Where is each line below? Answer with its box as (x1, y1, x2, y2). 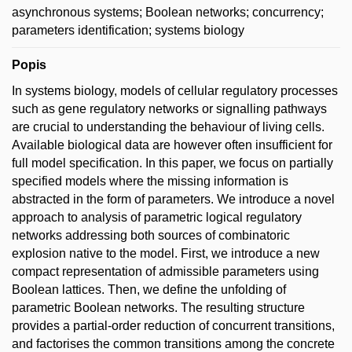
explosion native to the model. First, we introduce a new (12, 246, 320, 260)
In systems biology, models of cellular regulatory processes (12, 83, 338, 97)
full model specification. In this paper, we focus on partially (12, 156, 333, 170)
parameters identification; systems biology (12, 23, 244, 37)
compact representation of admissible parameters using (12, 264, 319, 278)
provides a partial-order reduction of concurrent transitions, (12, 318, 335, 332)
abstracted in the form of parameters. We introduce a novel (12, 192, 335, 206)
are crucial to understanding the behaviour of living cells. (12, 119, 324, 134)
